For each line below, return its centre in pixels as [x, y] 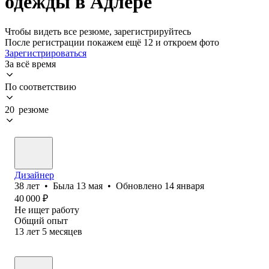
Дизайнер [34, 175]
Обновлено [140, 186]
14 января [184, 186]
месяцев [66, 231]
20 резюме [27, 109]
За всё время [30, 64]
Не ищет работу [47, 210]
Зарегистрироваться [46, 53]
